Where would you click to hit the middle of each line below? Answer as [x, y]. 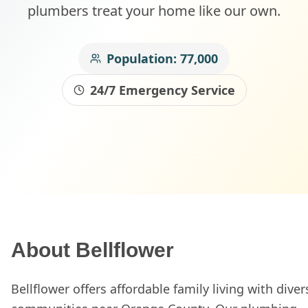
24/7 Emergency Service [162, 90]
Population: [143, 58]
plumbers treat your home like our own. [154, 11]
